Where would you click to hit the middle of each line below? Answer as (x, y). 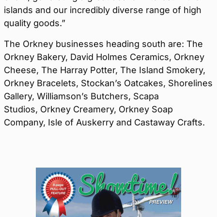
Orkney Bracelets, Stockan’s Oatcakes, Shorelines (108, 83)
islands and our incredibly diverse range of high (103, 10)
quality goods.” (35, 23)
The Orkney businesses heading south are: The (103, 44)
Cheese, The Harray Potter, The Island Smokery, (105, 70)
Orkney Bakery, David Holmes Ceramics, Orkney (104, 57)
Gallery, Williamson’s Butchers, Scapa (81, 96)
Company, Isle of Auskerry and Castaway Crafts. (104, 122)
